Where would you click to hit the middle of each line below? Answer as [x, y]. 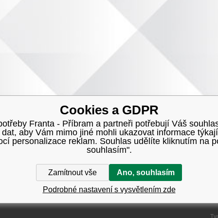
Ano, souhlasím [145, 172]
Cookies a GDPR [109, 110]
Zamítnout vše [73, 172]
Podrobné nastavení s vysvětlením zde [109, 189]
